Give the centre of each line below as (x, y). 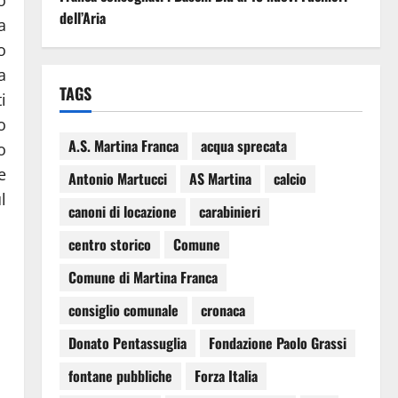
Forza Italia (226, 376)
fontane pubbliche (120, 376)
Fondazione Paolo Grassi (277, 343)
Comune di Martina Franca (143, 278)
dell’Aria (82, 17)
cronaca (223, 310)
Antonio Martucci (117, 179)
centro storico (109, 245)
